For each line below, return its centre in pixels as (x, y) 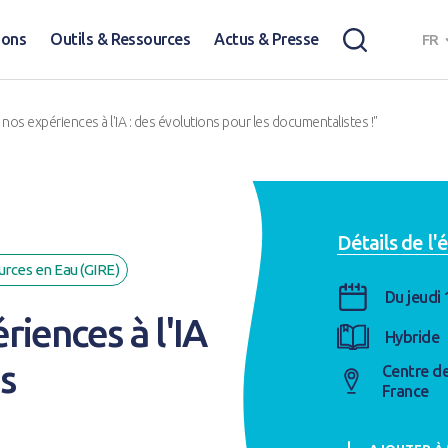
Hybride (412, 337)
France (405, 391)
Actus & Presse (266, 39)
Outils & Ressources (120, 39)
